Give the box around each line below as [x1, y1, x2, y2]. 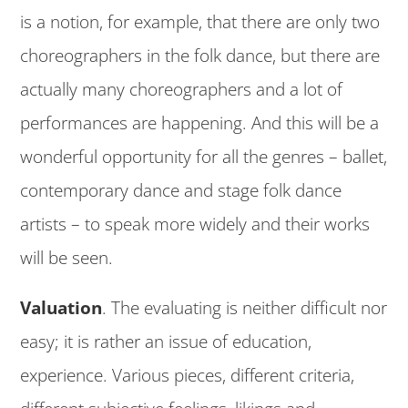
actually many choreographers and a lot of [20, 76, 343, 101]
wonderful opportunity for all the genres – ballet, [20, 144, 388, 168]
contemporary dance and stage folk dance [20, 178, 342, 202]
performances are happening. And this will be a [20, 110, 380, 135]
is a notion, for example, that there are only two [20, 9, 381, 34]
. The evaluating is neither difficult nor [102, 296, 388, 321]
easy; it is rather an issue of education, [20, 330, 312, 354]
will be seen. [20, 245, 114, 270]
